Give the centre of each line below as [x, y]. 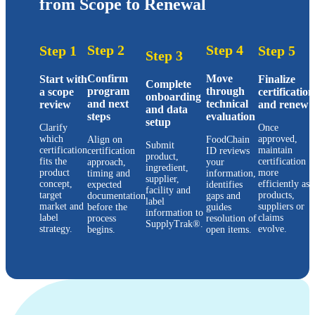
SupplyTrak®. [176, 224]
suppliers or [281, 206]
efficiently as [284, 184]
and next [108, 103]
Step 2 [106, 50]
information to [174, 212]
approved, [278, 139]
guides [219, 207]
